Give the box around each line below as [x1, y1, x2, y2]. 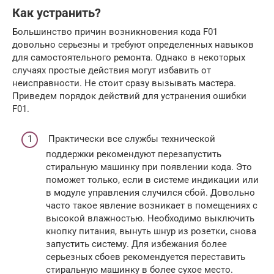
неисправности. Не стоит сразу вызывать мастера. [12, 78, 236, 89]
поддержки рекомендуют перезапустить [46, 148, 221, 160]
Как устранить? [12, 6, 101, 21]
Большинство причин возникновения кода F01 [12, 26, 218, 37]
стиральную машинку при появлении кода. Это [46, 161, 252, 172]
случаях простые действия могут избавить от [12, 65, 211, 76]
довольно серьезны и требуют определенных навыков [12, 39, 254, 50]
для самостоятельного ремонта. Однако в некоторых [12, 52, 245, 63]
